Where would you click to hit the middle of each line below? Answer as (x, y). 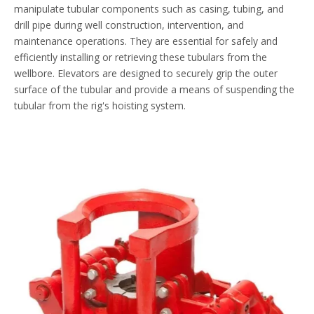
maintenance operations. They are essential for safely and (146, 41)
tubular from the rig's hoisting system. (100, 105)
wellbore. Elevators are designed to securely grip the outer (146, 73)
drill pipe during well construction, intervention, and (129, 25)
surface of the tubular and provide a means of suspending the (154, 89)
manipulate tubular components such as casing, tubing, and (149, 9)
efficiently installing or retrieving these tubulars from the (141, 57)
